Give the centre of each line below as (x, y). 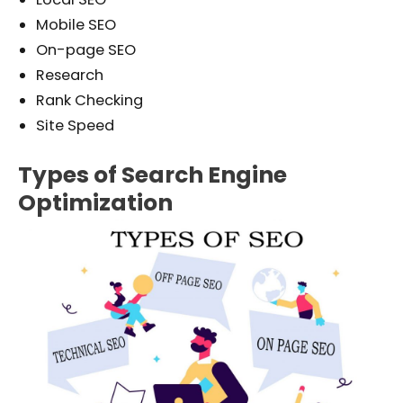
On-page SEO (86, 49)
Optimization (95, 202)
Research (70, 75)
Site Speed (77, 125)
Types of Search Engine (152, 175)
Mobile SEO (76, 24)
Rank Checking (90, 100)
